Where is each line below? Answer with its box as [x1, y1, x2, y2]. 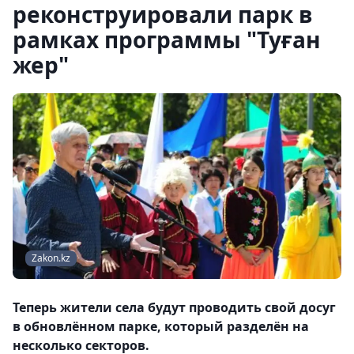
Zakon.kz [32, 251, 70, 265]
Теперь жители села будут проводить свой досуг [13, 299, 336, 317]
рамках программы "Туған [13, 24, 321, 55]
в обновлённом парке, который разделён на [13, 318, 309, 336]
